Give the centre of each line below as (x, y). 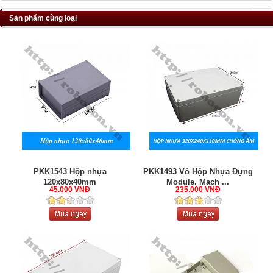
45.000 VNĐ (70, 190)
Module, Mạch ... (198, 182)
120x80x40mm (70, 182)
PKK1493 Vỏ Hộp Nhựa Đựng (198, 172)
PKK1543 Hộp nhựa (70, 172)
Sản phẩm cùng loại (43, 18)
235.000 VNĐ (198, 190)
